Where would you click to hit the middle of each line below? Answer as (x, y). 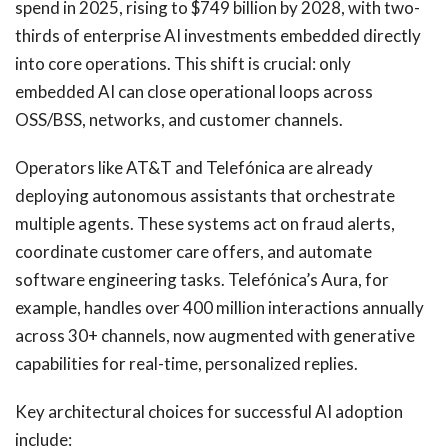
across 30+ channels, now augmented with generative (215, 335)
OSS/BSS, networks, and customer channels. (180, 119)
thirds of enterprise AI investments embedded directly (218, 35)
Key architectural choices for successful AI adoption (209, 411)
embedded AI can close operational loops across (194, 91)
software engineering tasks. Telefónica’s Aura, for (202, 279)
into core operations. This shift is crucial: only (183, 63)
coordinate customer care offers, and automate (193, 251)
